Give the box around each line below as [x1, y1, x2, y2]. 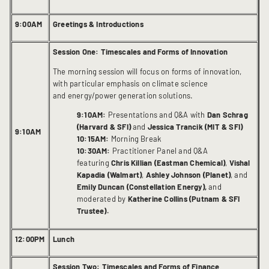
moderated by [77, 194, 126, 204]
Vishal [229, 158, 250, 168]
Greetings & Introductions [53, 19, 144, 29]
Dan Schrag [207, 110, 248, 120]
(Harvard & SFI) [77, 122, 131, 132]
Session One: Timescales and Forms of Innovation [53, 46, 228, 56]
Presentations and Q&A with [106, 110, 207, 120]
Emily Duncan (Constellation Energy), [77, 182, 207, 192]
